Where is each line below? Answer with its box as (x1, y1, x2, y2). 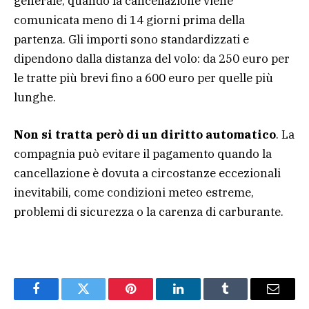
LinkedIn (177, 292, 223, 306)
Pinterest (130, 292, 174, 306)
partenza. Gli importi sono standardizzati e (14, 32, 249, 48)
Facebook (34, 292, 83, 306)
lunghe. (14, 90, 56, 106)
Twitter (82, 292, 119, 306)
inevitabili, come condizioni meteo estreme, (14, 185, 254, 201)
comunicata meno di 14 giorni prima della (14, 12, 245, 28)
